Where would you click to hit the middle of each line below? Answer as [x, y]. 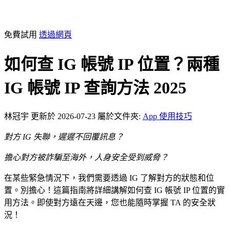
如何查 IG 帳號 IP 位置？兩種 [112, 64]
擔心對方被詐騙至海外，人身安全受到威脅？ [86, 157]
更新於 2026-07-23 [64, 116]
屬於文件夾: [120, 116]
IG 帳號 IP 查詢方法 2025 [95, 88]
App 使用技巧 [167, 116]
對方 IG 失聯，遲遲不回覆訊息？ [64, 137]
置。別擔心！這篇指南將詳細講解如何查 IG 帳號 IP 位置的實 [114, 190]
